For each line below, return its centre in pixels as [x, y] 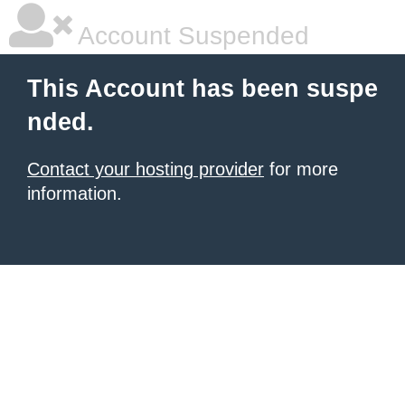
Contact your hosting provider [146, 169]
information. [75, 193]
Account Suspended [191, 36]
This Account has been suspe [202, 89]
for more [301, 169]
